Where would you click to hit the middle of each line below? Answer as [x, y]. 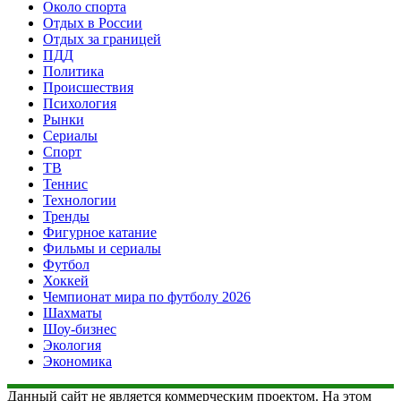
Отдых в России [93, 22]
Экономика [77, 361]
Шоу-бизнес [80, 328]
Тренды [66, 216]
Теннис [65, 183]
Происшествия [88, 87]
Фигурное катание [100, 232]
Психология [80, 103]
